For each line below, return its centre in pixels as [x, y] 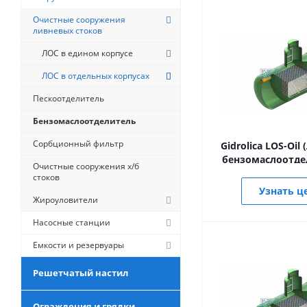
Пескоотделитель [69, 98]
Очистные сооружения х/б [86, 166]
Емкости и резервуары [78, 245]
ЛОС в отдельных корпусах [96, 76]
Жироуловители [65, 200]
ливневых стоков [67, 30]
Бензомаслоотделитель [84, 121]
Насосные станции [72, 222]
